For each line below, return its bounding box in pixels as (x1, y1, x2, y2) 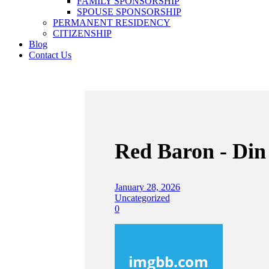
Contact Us (29, 49, 71, 60)
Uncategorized (114, 192, 170, 203)
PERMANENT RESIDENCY (53, 17, 171, 28)
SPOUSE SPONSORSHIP (77, 6, 181, 17)
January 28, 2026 (114, 181, 180, 192)
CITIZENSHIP (53, 28, 112, 38)
